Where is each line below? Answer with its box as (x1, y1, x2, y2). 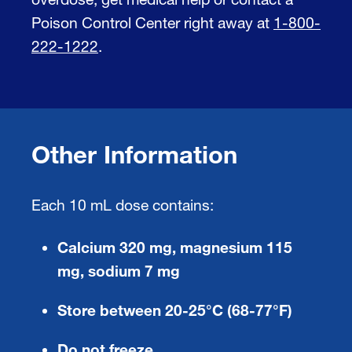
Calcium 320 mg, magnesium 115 (57, 237, 292, 256)
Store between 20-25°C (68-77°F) (57, 300, 292, 319)
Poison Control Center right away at (31, 13, 273, 31)
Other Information (31, 138, 237, 169)
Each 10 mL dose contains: (31, 195, 214, 214)
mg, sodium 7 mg (57, 261, 180, 280)
